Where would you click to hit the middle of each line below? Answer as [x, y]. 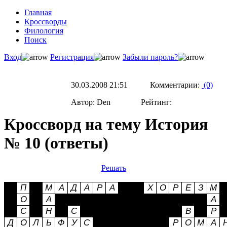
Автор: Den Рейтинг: [122, 102]
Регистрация [72, 57]
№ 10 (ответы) [56, 143]
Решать [113, 168]
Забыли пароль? [150, 57]
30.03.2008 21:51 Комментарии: [136, 85]
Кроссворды [46, 22]
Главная [38, 12]
